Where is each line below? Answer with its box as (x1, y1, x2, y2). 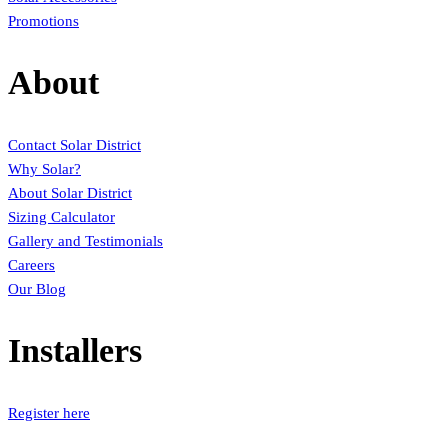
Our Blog (8, 281, 66, 298)
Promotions (8, 12, 79, 29)
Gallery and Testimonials (8, 233, 163, 250)
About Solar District (8, 185, 132, 202)
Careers (8, 257, 55, 274)
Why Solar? (8, 161, 81, 178)
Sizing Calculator (8, 209, 115, 226)
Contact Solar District (8, 137, 141, 154)
